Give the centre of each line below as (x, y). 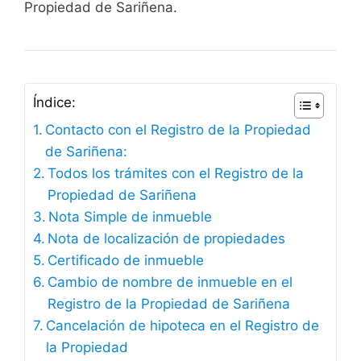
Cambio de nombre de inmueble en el (170, 282)
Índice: (54, 103)
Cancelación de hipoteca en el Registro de (183, 326)
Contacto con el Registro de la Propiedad (178, 130)
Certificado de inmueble (126, 261)
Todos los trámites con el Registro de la (176, 174)
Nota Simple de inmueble (131, 217)
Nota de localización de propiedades (167, 239)
